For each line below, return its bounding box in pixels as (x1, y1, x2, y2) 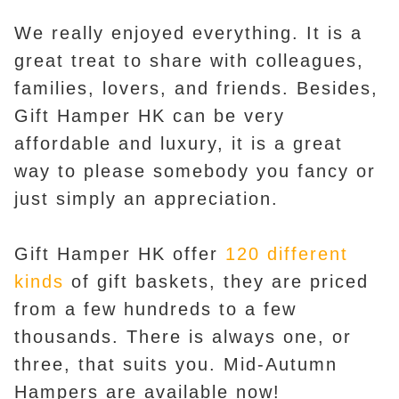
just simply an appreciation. (14, 189, 279, 209)
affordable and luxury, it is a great (14, 134, 343, 154)
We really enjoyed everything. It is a (14, 23, 362, 44)
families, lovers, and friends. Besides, (14, 78, 379, 99)
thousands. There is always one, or (14, 327, 352, 347)
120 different (225, 244, 348, 265)
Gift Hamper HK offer (14, 244, 225, 265)
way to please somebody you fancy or (14, 161, 376, 182)
